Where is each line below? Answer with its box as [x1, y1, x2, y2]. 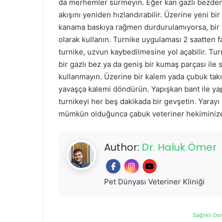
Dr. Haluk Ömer [142, 140, 217, 155]
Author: [104, 140, 142, 155]
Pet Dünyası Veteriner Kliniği [104, 177, 205, 187]
